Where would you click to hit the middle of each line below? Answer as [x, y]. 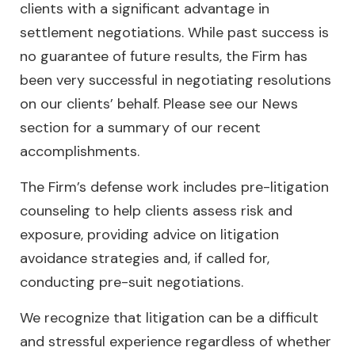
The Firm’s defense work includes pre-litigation [174, 187]
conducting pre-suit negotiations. [132, 282]
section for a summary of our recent [140, 128]
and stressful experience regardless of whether [176, 342]
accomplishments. [80, 152]
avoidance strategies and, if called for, [145, 259]
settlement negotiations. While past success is [174, 33]
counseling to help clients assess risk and [156, 211]
